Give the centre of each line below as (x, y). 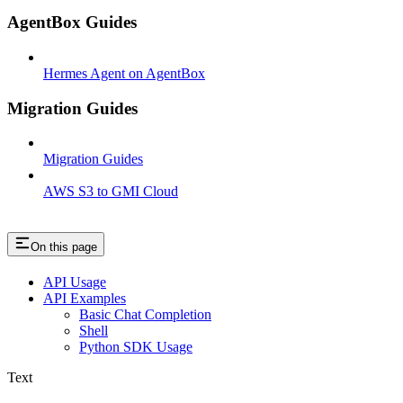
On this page (64, 247)
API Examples (85, 299)
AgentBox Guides (72, 22)
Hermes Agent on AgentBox (124, 73)
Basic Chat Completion (145, 315)
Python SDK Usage (136, 347)
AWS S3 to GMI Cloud (111, 192)
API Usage (75, 282)
